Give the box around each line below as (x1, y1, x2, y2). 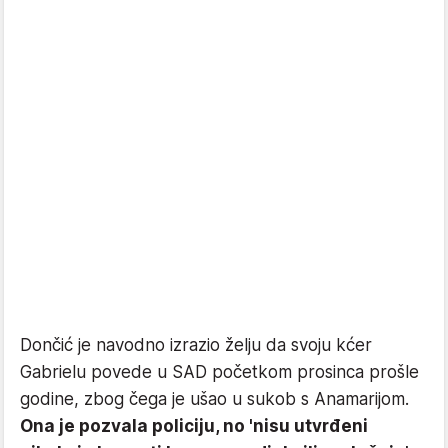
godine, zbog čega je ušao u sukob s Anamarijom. (20, 388, 409, 409)
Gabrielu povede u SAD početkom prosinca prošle (20, 361, 419, 382)
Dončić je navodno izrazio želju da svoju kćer (20, 334, 372, 355)
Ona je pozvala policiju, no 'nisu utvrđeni (20, 415, 368, 436)
